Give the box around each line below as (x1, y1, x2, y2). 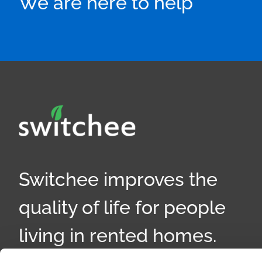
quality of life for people (19, 196, 226, 218)
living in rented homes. (19, 225, 217, 246)
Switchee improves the (19, 168, 218, 190)
